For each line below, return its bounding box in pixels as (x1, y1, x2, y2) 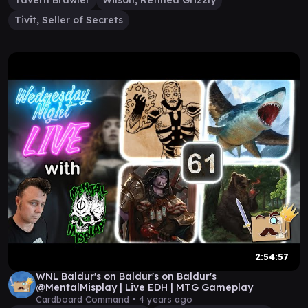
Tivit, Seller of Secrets (14, 14, 123, 26)
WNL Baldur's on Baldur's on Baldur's (36, 270, 217, 283)
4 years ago (139, 294, 192, 305)
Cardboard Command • (36, 294, 139, 305)
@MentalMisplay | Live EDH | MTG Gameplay (36, 281, 253, 294)
